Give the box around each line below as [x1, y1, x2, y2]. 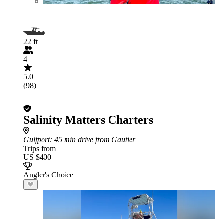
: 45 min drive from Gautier [50, 135, 135, 144]
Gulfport [23, 135, 50, 144]
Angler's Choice [23, 171, 73, 179]
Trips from [23, 144, 56, 153]
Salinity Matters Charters [23, 113, 153, 126]
